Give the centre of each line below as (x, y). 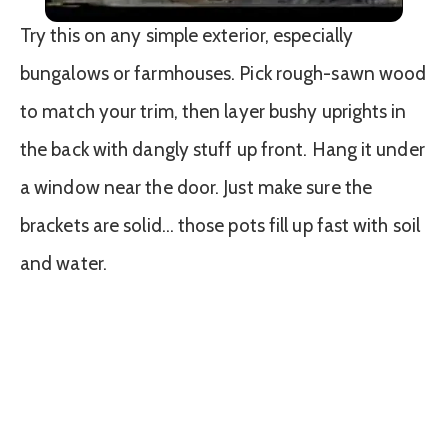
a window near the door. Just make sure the (196, 187)
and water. (63, 263)
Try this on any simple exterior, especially (187, 35)
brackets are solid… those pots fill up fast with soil (220, 225)
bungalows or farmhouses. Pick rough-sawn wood (223, 73)
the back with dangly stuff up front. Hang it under (222, 149)
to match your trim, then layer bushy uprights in (213, 111)
